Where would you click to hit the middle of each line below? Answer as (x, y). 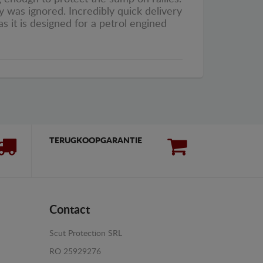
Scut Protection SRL (85, 234)
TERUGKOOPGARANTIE (95, 141)
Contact (69, 210)
